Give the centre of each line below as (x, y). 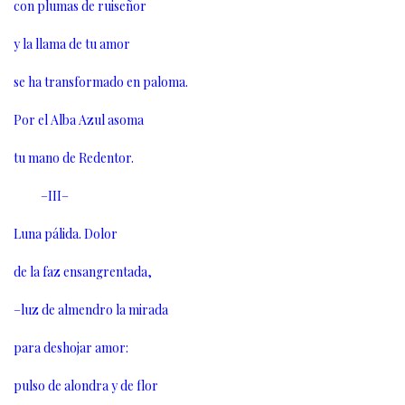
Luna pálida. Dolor (66, 234)
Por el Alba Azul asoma (79, 120)
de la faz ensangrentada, (83, 272)
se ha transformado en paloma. (101, 82)
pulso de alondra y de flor (86, 386)
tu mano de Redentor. (74, 158)
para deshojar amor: (71, 348)
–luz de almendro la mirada (91, 310)
